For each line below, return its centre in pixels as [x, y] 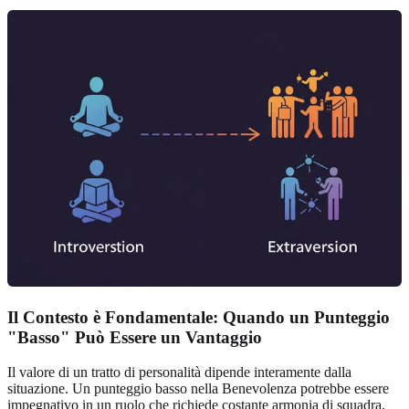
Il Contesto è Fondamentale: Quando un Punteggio [199, 317]
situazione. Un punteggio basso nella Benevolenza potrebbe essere [198, 389]
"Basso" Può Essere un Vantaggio [135, 337]
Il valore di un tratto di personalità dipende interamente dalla [179, 372]
